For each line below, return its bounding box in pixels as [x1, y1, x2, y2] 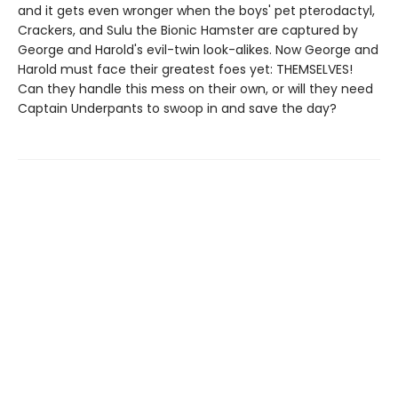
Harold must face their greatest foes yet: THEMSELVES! [18, 60, 353, 78]
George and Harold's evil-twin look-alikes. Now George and [18, 41, 378, 59]
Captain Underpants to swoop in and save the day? [18, 99, 337, 117]
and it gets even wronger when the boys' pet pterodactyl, [18, 2, 375, 20]
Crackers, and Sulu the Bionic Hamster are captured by [18, 21, 358, 39]
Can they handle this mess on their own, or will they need [18, 80, 373, 98]
